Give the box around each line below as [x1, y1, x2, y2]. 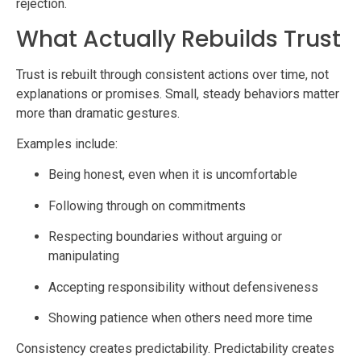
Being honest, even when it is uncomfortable [48, 167, 297, 183]
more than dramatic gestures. [16, 105, 180, 121]
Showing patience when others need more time [48, 309, 313, 326]
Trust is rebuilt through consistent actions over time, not [16, 66, 329, 82]
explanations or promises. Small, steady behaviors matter [16, 85, 339, 102]
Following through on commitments [48, 197, 246, 214]
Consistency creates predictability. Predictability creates [16, 341, 334, 357]
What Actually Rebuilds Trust [16, 23, 341, 55]
